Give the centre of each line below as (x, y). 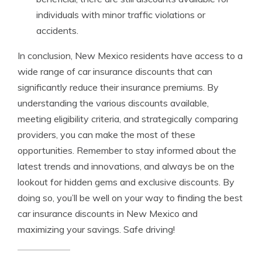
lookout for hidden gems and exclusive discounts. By (126, 182)
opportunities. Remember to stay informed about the (127, 150)
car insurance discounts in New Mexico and (108, 213)
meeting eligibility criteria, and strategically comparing (128, 119)
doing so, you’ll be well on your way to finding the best (130, 198)
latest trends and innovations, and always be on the (126, 166)
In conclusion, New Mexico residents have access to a (130, 56)
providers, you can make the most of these (106, 135)
